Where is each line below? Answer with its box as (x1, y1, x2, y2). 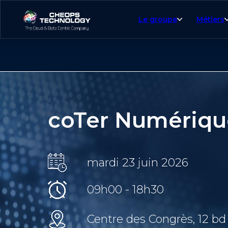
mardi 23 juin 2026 (87, 155, 188, 169)
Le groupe (138, 15, 177, 24)
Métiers (196, 15, 224, 24)
